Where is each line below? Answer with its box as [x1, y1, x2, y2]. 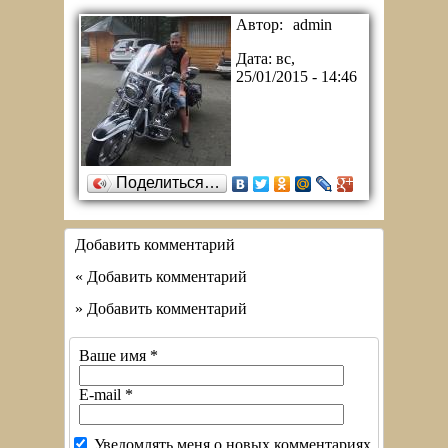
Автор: [236, 15, 283, 33]
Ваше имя [79, 346, 150, 364]
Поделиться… [116, 173, 220, 191]
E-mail [79, 385, 125, 403]
